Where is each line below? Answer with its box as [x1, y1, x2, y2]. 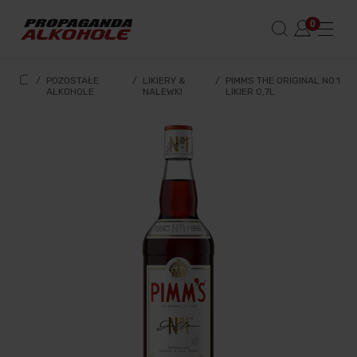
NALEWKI [143, 86, 183, 97]
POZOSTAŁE [46, 75, 100, 86]
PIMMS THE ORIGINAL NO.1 [225, 75, 340, 86]
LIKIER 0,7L [225, 86, 275, 97]
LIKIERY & [143, 75, 186, 86]
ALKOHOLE [46, 86, 95, 97]
